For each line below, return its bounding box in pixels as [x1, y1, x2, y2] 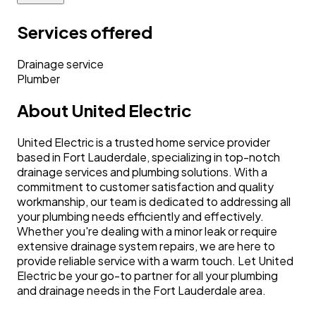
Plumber [17, 71, 60, 86]
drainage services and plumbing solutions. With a [17, 164, 267, 180]
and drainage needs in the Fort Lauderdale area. [17, 283, 266, 298]
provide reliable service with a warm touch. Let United [17, 253, 293, 269]
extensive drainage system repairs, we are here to [17, 238, 275, 254]
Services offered [17, 20, 152, 42]
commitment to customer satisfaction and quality [17, 179, 274, 195]
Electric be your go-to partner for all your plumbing [17, 268, 278, 284]
